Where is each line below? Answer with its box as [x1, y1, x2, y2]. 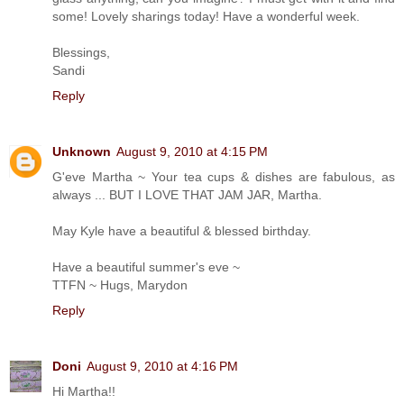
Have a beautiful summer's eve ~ [52, 259, 240, 274]
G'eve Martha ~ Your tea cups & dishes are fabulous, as [52, 169, 395, 184]
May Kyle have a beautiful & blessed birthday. [52, 223, 311, 238]
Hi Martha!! [52, 383, 115, 399]
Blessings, [52, 44, 110, 60]
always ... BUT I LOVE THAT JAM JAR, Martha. [52, 187, 322, 202]
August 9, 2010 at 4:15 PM [116, 143, 268, 159]
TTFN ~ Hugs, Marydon [52, 277, 188, 292]
